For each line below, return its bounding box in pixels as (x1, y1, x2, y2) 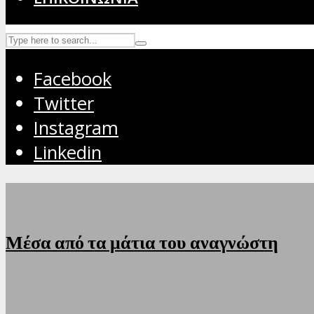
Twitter (34, 91, 94, 116)
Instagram (34, 116, 118, 141)
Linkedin (34, 140, 102, 165)
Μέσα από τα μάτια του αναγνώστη (6, 231, 278, 253)
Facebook (34, 67, 111, 92)
